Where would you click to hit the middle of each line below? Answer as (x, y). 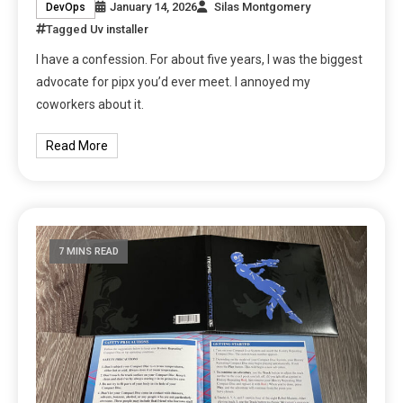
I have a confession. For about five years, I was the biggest (200, 60)
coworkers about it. (90, 105)
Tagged (68, 30)
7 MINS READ (89, 252)
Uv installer (120, 30)
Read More (77, 146)
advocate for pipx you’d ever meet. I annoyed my (174, 82)
